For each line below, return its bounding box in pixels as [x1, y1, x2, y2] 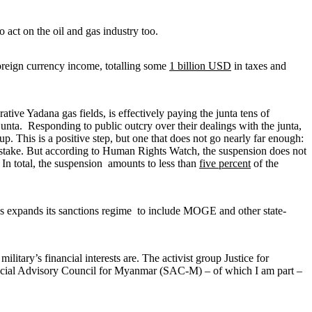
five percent [199, 157, 251, 169]
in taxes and [231, 59, 286, 72]
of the [251, 157, 279, 169]
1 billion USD [169, 59, 231, 72]
